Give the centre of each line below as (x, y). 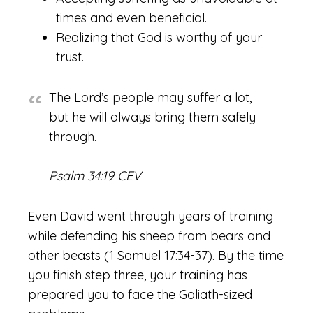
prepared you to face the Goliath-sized (140, 294)
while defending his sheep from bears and (149, 236)
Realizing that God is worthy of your (159, 37)
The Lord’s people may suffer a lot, (150, 97)
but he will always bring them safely (152, 117)
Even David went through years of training (151, 216)
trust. (70, 57)
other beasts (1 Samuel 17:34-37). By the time (156, 255)
